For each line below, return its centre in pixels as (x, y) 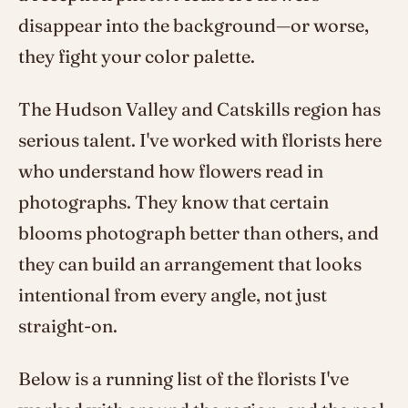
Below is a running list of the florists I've (184, 378)
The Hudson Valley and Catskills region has (199, 108)
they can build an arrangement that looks (190, 263)
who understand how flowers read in (171, 170)
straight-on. (68, 325)
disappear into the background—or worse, (194, 25)
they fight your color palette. (137, 56)
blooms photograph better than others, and (199, 232)
